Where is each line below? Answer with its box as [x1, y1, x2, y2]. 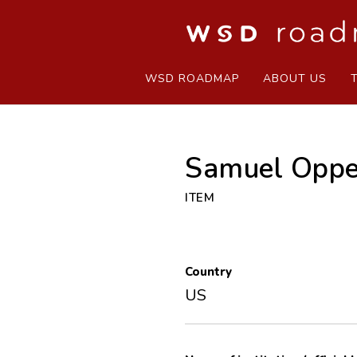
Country [185, 264, 232, 280]
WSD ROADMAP [145, 70, 239, 86]
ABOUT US [263, 70, 327, 86]
